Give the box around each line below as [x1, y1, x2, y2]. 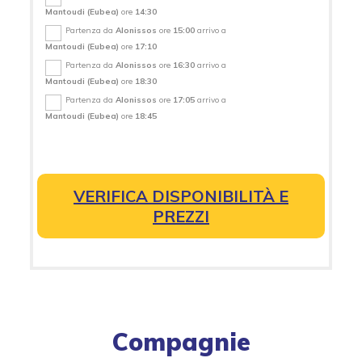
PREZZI [153, 206, 209, 227]
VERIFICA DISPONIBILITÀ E [74, 186, 288, 207]
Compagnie [112, 326, 250, 358]
